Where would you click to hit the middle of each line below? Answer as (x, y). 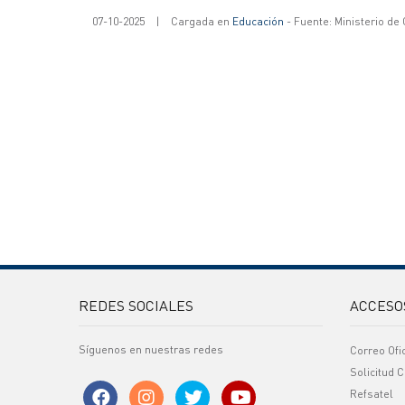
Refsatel (372, 394)
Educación (258, 21)
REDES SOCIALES (136, 305)
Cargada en (202, 21)
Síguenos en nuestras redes (151, 349)
